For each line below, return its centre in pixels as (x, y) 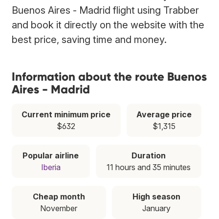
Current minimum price (66, 114)
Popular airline (51, 155)
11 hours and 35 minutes (148, 167)
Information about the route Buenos (109, 76)
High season (157, 196)
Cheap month (59, 196)
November (59, 208)
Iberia (51, 167)
